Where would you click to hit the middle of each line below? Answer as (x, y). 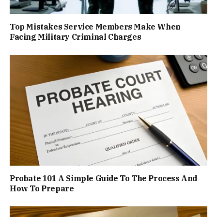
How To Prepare (42, 189)
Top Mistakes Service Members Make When (95, 26)
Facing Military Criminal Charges (76, 37)
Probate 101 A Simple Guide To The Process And (104, 178)
